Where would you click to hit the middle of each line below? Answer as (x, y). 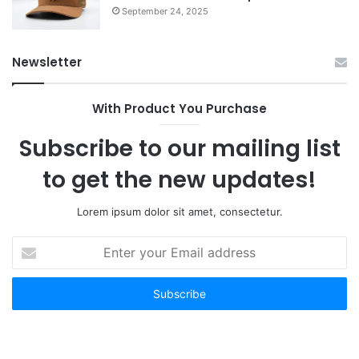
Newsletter (47, 62)
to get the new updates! (179, 179)
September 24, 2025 (165, 11)
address (31, 294)
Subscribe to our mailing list (179, 148)
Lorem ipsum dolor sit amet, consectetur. (179, 211)
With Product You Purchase (179, 108)
